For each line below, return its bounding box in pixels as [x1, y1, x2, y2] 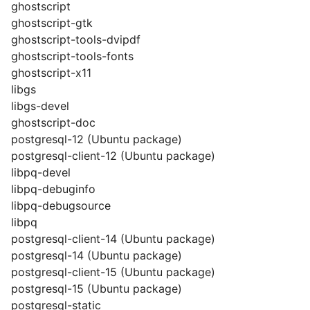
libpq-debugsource [11, 199, 111, 212]
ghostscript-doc [11, 116, 95, 129]
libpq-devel [11, 165, 71, 179]
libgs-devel [11, 99, 69, 113]
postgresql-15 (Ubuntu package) [11, 282, 182, 295]
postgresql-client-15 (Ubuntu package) [11, 265, 215, 279]
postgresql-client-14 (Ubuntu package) [11, 232, 215, 246]
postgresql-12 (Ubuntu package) [11, 132, 182, 146]
